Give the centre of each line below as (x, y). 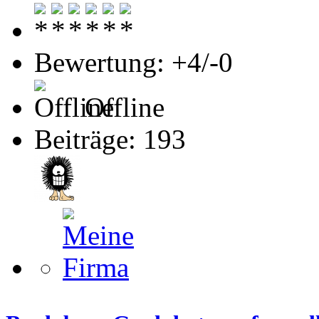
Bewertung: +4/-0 (134, 63)
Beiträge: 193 (110, 140)
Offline (121, 108)
